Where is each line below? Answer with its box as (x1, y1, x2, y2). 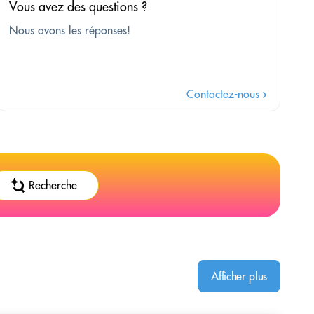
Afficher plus (211, 268, 267, 283)
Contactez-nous (186, 86, 263, 101)
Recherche (28, 178, 77, 193)
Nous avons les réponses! (9, 22, 130, 37)
